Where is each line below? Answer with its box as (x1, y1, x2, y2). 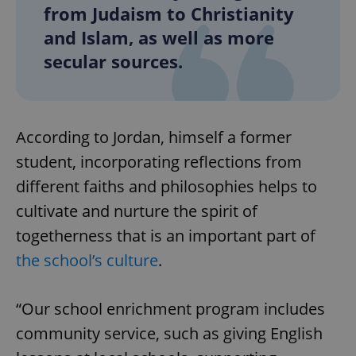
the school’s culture (16, 249, 158, 271)
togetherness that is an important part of (16, 224, 315, 246)
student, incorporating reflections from (16, 150, 302, 172)
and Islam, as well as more (44, 25, 274, 49)
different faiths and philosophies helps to (16, 175, 317, 197)
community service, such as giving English (16, 322, 323, 344)
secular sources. (44, 48, 183, 73)
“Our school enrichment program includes (16, 297, 325, 319)
